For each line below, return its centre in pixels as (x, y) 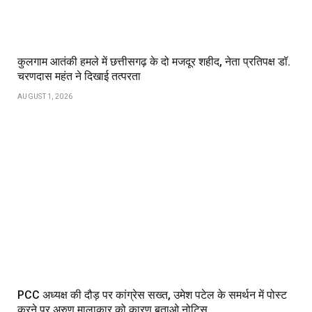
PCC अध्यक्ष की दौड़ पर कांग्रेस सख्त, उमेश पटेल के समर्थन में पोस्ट (152, 295)
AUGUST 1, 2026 (45, 97)
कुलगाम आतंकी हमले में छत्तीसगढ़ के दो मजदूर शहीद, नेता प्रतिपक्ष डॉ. (154, 62)
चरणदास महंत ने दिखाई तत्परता (79, 77)
